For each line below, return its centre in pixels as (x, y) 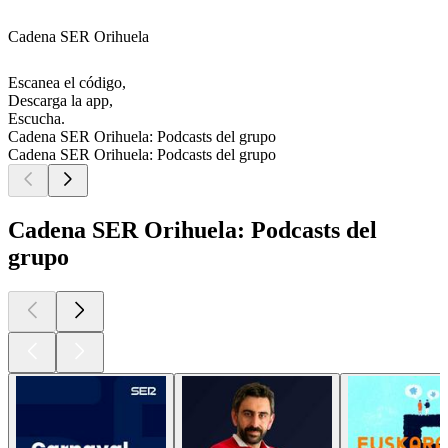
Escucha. (36, 119)
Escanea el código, (67, 83)
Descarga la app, (60, 101)
